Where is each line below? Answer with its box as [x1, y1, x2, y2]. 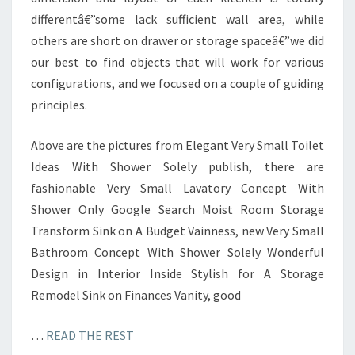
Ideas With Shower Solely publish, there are [31, 158, 324, 175]
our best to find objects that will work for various [31, 54, 324, 71]
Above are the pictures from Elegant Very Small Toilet [31, 137, 324, 154]
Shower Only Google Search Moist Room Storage [31, 201, 324, 218]
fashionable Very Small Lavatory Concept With [31, 180, 324, 197]
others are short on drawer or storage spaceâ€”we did [31, 32, 324, 49]
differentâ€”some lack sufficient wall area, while [31, 11, 324, 28]
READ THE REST [46, 327, 134, 344]
